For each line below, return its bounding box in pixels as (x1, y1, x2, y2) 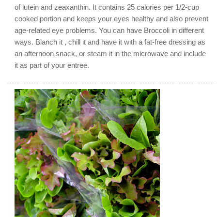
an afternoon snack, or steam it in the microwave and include (15, 49, 206, 58)
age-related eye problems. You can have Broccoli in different (15, 26, 204, 34)
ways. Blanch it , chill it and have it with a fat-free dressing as (15, 37, 205, 46)
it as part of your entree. (15, 61, 89, 69)
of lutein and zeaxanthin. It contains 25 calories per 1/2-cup (15, 2, 199, 11)
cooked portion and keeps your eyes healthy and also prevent (15, 14, 208, 23)
